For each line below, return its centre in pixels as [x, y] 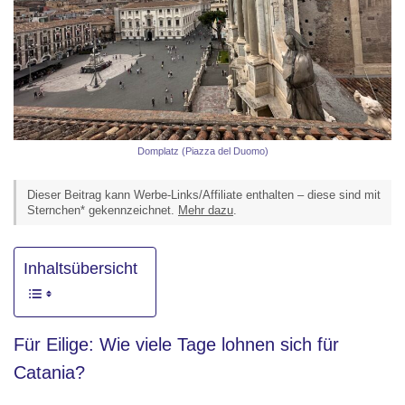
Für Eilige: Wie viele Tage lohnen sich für [176, 344]
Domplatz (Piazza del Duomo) [202, 151]
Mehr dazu [206, 210]
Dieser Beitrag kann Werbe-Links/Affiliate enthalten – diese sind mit [204, 194]
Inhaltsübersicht [80, 268]
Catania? [49, 372]
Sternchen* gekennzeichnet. [103, 210]
